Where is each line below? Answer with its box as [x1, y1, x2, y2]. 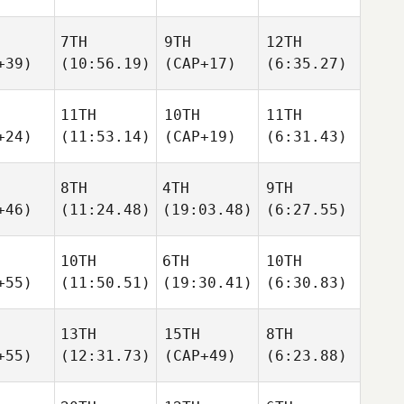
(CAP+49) [164, 347, 236, 364]
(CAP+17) [164, 55, 236, 72]
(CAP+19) [164, 128, 236, 145]
